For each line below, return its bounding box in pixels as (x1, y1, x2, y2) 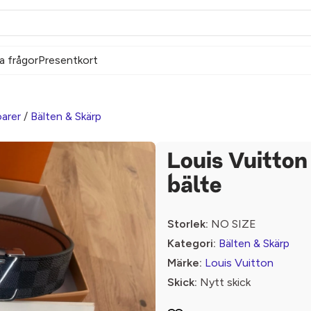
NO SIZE (208, 217, 256, 230)
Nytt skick (197, 276, 251, 289)
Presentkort (38, 53, 98, 67)
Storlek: (167, 217, 208, 230)
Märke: (167, 256, 202, 269)
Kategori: (167, 237, 216, 250)
